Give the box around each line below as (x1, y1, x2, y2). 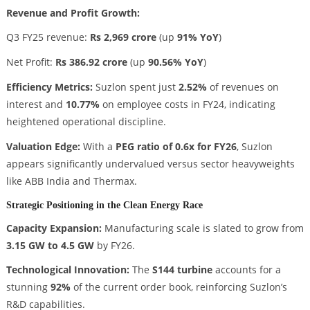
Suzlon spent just (92, 80, 179, 94)
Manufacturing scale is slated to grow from (101, 221, 304, 235)
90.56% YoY (147, 55, 203, 69)
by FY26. (93, 238, 135, 252)
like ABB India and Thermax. (6, 174, 137, 188)
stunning (6, 280, 51, 294)
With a (80, 139, 116, 153)
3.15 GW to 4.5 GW (6, 238, 94, 252)
